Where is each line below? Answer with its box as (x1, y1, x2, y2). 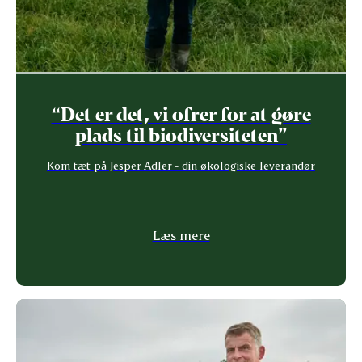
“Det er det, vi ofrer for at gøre (51, 101, 311, 125)
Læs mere (152, 226, 210, 242)
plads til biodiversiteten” (75, 122, 287, 146)
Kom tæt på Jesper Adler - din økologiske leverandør (47, 158, 315, 172)
